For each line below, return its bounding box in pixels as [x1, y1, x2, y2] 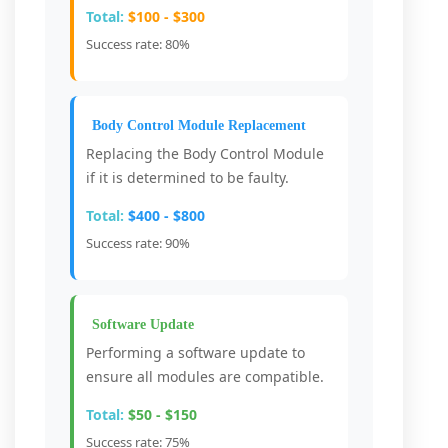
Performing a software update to [86, 343, 305, 362]
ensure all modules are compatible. [86, 367, 324, 386]
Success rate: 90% [86, 234, 190, 252]
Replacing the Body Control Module [86, 144, 324, 163]
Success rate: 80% [86, 35, 190, 53]
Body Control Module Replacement [92, 118, 306, 133]
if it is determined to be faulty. [86, 168, 289, 187]
